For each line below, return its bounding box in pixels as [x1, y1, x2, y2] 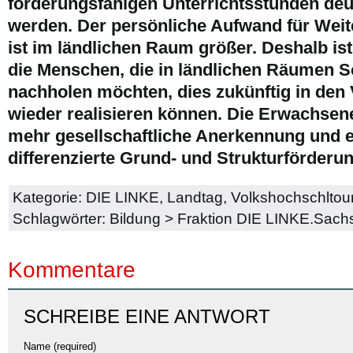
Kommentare [8, 257, 136, 282]
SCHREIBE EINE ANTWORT [24, 306, 270, 327]
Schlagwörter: [13, 210, 110, 227]
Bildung [110, 210, 161, 227]
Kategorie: [13, 188, 86, 206]
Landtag [167, 188, 223, 206]
